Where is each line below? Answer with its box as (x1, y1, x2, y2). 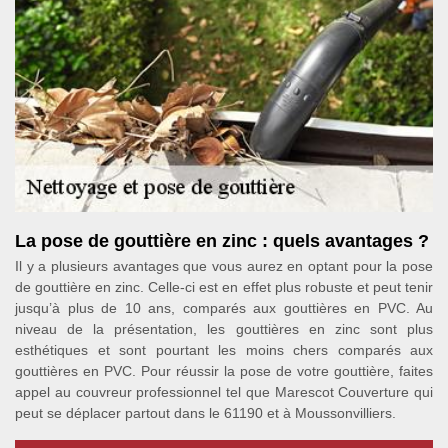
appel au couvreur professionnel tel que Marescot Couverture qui (15, 384, 433, 400)
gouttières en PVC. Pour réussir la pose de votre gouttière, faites (15, 363, 433, 379)
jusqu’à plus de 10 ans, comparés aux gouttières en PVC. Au (15, 300, 433, 316)
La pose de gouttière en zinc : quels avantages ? (15, 231, 429, 251)
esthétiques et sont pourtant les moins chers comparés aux (15, 342, 433, 358)
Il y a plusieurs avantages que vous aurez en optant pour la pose (15, 258, 433, 274)
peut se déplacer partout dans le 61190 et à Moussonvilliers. (15, 405, 396, 421)
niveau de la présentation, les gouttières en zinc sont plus (15, 321, 433, 337)
